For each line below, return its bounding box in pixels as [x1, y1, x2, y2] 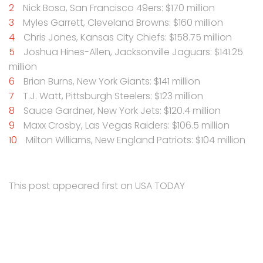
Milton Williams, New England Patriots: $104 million [26, 133, 245, 147]
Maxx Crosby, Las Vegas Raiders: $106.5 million [23, 118, 230, 132]
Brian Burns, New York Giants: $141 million [23, 74, 200, 88]
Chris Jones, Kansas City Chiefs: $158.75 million [23, 30, 232, 44]
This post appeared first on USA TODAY [9, 178, 185, 193]
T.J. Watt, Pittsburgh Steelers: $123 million [23, 89, 203, 103]
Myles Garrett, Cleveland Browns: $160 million [23, 15, 223, 29]
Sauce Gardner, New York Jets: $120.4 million [23, 103, 221, 117]
